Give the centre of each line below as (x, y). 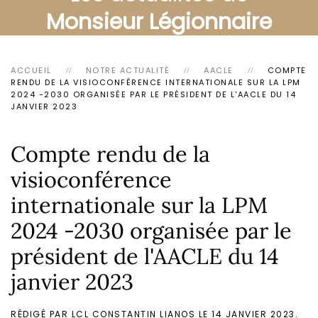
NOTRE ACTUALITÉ (127, 70)
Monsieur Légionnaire (159, 22)
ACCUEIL (31, 70)
